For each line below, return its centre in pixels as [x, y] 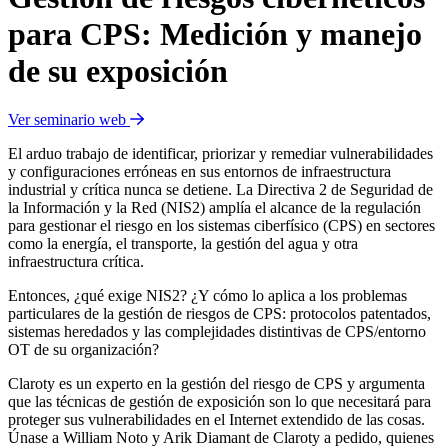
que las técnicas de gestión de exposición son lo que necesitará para [219, 402]
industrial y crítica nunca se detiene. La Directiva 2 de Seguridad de [220, 190]
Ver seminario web [67, 120]
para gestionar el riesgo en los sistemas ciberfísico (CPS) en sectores [221, 226]
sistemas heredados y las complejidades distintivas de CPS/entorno [217, 332]
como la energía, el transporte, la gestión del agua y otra [183, 244]
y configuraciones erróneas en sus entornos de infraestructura [199, 172]
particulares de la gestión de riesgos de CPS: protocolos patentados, [219, 314]
